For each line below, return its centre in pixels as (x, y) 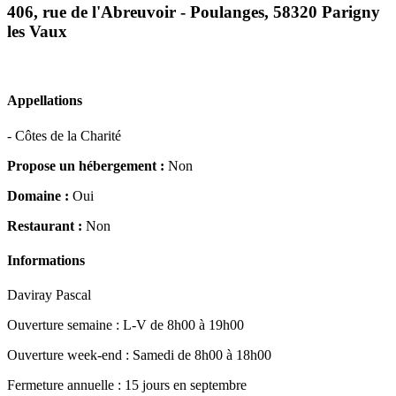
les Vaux (37, 32)
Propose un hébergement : (86, 165)
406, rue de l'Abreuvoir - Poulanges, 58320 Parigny (194, 12)
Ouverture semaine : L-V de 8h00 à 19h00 (126, 325)
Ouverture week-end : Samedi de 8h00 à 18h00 (139, 355)
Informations (46, 260)
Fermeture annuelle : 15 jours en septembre (127, 385)
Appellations (45, 101)
